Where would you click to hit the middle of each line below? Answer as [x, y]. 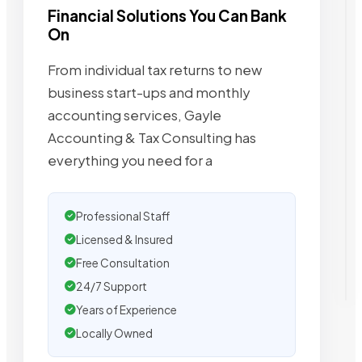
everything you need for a [130, 160]
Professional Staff [123, 216]
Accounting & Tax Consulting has [152, 137]
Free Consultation [123, 263]
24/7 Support [112, 286]
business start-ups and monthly [149, 92]
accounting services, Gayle [135, 115]
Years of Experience [126, 309]
